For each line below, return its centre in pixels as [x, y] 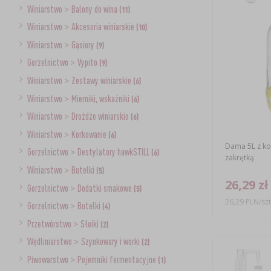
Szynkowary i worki [111, 242]
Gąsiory [83, 44]
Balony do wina [95, 9]
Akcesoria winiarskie [103, 27]
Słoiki [90, 224]
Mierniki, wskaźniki [101, 98]
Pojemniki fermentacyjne [117, 259]
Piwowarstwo [48, 259]
